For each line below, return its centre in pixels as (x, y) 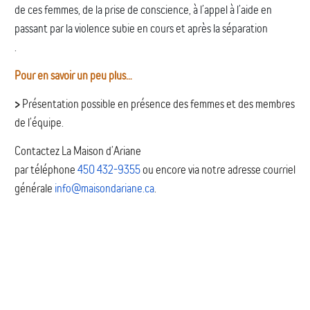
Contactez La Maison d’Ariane (78, 151)
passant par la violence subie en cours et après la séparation (141, 28)
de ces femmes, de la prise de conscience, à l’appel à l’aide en (143, 9)
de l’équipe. (39, 122)
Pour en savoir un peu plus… (73, 75)
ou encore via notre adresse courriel (218, 169)
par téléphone (46, 169)
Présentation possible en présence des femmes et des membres (157, 103)
